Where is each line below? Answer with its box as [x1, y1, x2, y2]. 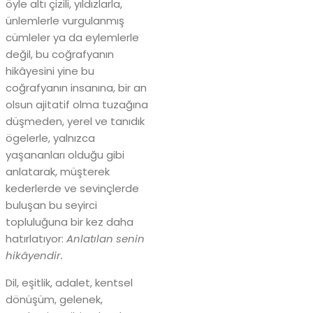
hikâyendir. [6, 247, 66, 263]
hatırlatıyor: [6, 231, 66, 246]
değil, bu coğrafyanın [6, 46, 114, 61]
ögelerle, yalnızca [6, 130, 95, 145]
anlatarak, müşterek [6, 163, 110, 179]
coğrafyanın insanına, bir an [6, 80, 147, 95]
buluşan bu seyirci [6, 197, 97, 212]
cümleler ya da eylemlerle [6, 29, 139, 45]
